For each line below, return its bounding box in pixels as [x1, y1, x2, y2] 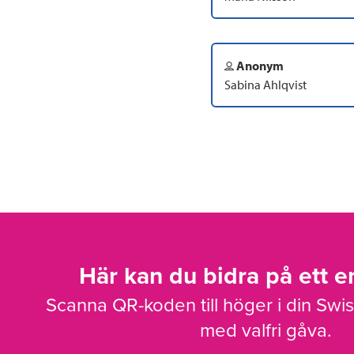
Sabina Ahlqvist [224, 76, 307, 92]
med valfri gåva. [199, 318, 332, 342]
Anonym [234, 57, 284, 73]
